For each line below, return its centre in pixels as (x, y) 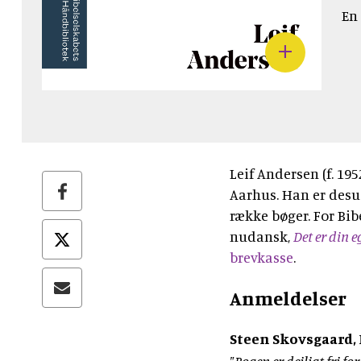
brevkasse (261, 257)
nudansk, (261, 236)
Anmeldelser (288, 299)
